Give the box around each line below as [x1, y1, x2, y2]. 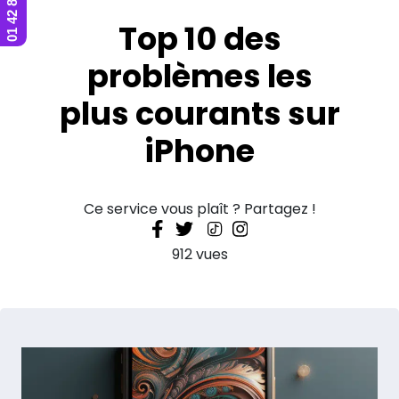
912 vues [171, 243, 228, 265]
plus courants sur [59, 91, 340, 135]
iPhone [144, 128, 255, 173]
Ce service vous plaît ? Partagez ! [83, 198, 316, 219]
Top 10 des [118, 16, 281, 61]
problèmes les [86, 53, 313, 98]
